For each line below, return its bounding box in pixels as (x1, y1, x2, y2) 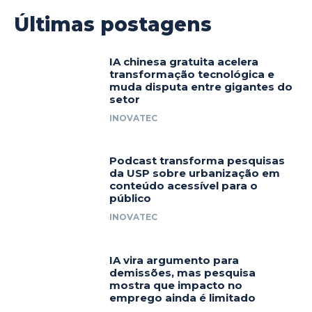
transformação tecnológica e (109, 67, 275, 81)
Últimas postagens (14, 12, 212, 36)
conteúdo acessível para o (109, 179, 258, 193)
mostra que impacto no (109, 278, 243, 292)
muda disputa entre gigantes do (109, 79, 293, 93)
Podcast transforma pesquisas (109, 154, 286, 168)
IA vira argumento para (109, 253, 240, 267)
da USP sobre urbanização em (109, 166, 281, 180)
